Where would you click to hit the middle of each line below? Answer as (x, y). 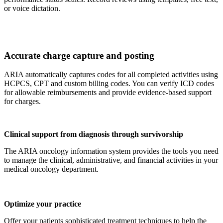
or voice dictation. (32, 8)
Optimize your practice (43, 204)
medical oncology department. (51, 169)
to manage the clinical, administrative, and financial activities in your (111, 160)
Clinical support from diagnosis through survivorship (94, 134)
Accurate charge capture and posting (79, 55)
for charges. (22, 102)
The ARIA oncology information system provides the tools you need (111, 151)
